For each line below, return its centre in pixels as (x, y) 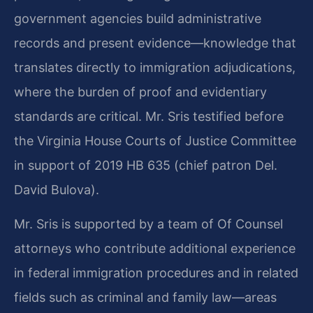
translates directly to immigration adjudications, (155, 67)
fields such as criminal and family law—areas (145, 297)
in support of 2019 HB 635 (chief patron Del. (146, 165)
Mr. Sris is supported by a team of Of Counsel (148, 224)
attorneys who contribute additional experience (155, 248)
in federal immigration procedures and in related (156, 272)
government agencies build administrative (138, 18)
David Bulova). (57, 189)
